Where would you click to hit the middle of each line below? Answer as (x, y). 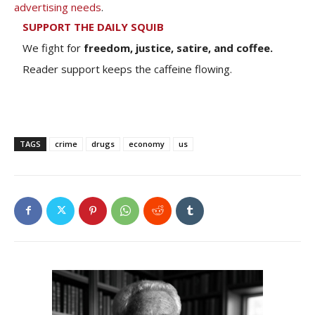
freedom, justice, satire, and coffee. (178, 47)
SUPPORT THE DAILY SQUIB (93, 26)
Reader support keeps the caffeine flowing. (127, 69)
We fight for (53, 47)
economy (147, 143)
